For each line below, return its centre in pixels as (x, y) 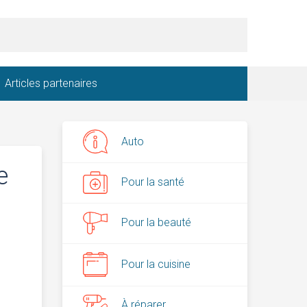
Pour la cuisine (156, 265)
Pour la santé (153, 182)
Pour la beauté (156, 223)
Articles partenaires (51, 83)
